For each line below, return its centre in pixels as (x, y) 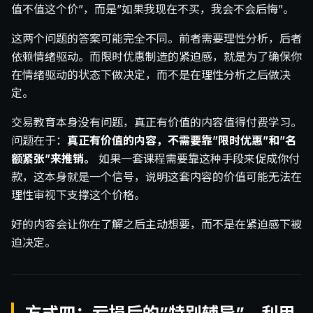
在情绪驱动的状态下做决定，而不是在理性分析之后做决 (151, 75)
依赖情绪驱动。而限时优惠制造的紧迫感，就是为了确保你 (156, 57)
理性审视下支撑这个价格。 (78, 195)
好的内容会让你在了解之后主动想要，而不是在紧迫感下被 (156, 225)
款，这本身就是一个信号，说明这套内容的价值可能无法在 (156, 177)
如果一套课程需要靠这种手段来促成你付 (197, 159)
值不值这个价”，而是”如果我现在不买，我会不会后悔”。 (153, 9)
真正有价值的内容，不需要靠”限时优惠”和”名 (182, 141)
